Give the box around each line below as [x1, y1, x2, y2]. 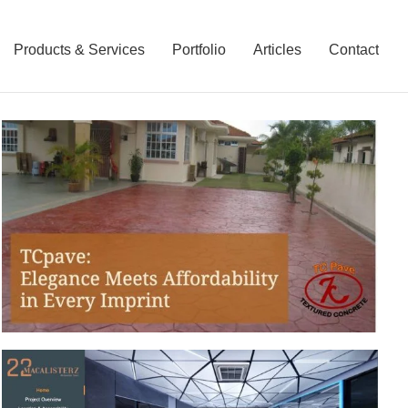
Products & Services [14, 42, 145, 57]
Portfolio [172, 42, 226, 57]
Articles [253, 42, 301, 57]
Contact [329, 42, 379, 57]
